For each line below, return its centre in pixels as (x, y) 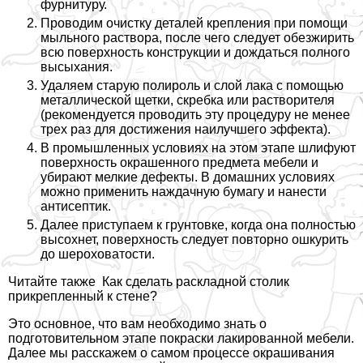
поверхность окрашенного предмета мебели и (179, 163)
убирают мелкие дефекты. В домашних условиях (188, 177)
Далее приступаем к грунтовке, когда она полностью (198, 225)
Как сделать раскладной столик (196, 282)
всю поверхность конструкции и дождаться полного (195, 53)
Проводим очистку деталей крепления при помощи (194, 23)
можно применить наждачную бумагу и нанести (184, 192)
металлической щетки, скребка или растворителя (188, 100)
